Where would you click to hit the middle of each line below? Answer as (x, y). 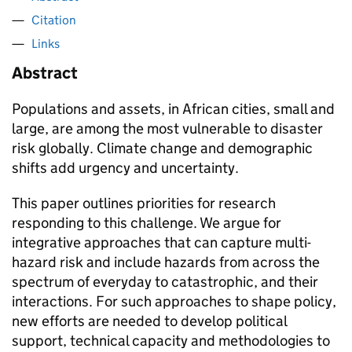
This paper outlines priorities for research (144, 203)
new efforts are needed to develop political (149, 321)
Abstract (45, 73)
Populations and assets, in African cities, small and (173, 109)
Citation (54, 20)
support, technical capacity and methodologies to (171, 341)
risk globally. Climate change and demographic (162, 148)
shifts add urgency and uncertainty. (125, 168)
